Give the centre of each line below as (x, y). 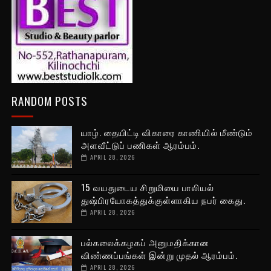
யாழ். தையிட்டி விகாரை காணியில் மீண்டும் (167, 132)
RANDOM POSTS (49, 101)
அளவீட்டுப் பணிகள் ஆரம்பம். (140, 145)
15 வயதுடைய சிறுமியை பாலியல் (147, 187)
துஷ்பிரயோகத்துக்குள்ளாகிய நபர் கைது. (163, 200)
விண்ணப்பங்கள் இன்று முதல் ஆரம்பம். (159, 255)
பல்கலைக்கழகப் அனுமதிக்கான (145, 242)
